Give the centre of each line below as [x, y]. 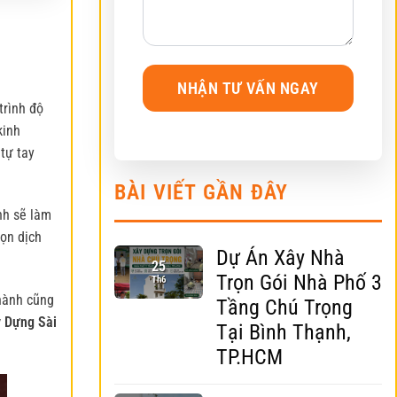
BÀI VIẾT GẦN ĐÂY [202, 192]
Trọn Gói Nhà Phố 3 [299, 283]
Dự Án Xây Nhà [280, 258]
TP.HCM [249, 357]
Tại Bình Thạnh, [284, 332]
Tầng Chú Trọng [284, 307]
